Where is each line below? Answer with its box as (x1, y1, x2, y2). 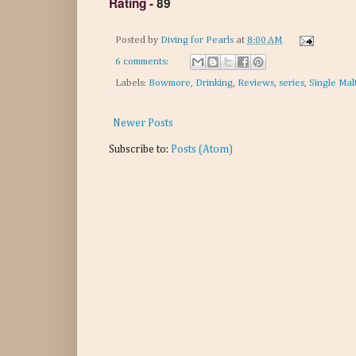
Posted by (115, 35, 161, 46)
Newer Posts (113, 117, 173, 129)
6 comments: (115, 56, 171, 67)
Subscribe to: (109, 143, 171, 155)
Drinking (195, 77, 233, 88)
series (279, 77, 304, 88)
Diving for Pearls (161, 35, 236, 46)
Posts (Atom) (171, 143, 233, 155)
